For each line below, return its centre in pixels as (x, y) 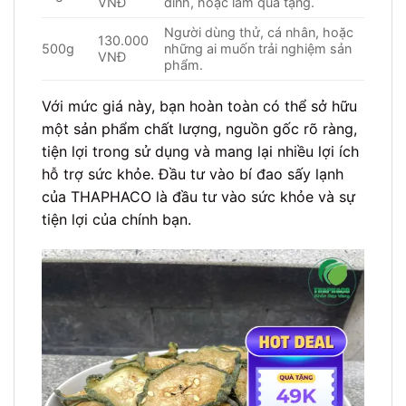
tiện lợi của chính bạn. (116, 219)
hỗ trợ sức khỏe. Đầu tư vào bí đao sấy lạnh (193, 174)
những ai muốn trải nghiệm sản (258, 48)
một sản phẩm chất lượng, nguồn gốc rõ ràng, (199, 128)
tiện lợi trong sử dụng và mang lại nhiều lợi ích (200, 151)
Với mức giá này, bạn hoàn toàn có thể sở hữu (199, 106)
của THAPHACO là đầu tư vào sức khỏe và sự (198, 196)
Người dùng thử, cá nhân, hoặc (259, 32)
